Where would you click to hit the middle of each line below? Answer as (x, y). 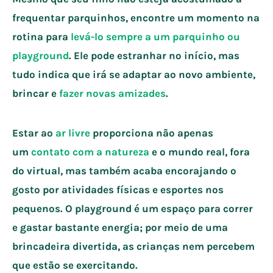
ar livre (73, 133)
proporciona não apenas (152, 133)
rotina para (41, 36)
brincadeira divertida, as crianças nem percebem (133, 246)
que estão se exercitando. (76, 265)
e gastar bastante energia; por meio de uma (120, 227)
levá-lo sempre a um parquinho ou (155, 36)
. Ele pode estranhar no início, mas (154, 55)
